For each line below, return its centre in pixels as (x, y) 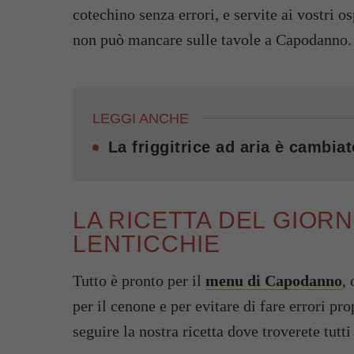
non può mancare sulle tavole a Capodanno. (212, 40)
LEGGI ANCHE (141, 119)
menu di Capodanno (274, 281)
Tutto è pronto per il (139, 281)
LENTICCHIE (147, 244)
